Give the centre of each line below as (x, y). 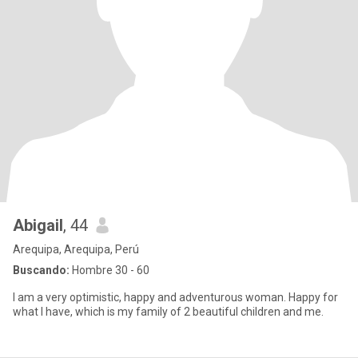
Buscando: (41, 270)
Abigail (38, 225)
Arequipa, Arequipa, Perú (76, 249)
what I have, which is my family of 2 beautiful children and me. (168, 312)
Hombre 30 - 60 (109, 270)
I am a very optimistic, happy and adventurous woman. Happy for (175, 297)
